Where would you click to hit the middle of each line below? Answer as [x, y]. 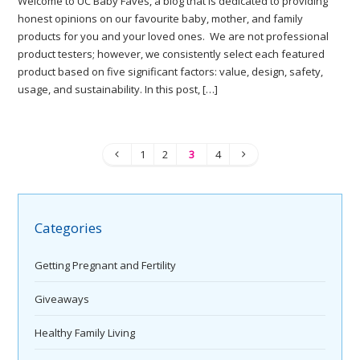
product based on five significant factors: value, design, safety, [171, 72]
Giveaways [62, 299]
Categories [69, 228]
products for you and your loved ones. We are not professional [174, 36]
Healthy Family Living [85, 333]
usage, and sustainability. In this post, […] [118, 89]
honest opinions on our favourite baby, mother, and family [161, 18]
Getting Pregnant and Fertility [106, 266]
